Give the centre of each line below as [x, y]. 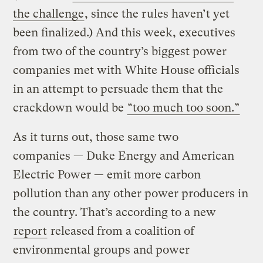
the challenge [49, 14]
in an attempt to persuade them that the [118, 89]
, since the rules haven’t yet [157, 14]
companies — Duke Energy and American [124, 156]
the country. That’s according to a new [115, 212]
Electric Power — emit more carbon [107, 174]
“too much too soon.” [184, 107]
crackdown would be [70, 107]
